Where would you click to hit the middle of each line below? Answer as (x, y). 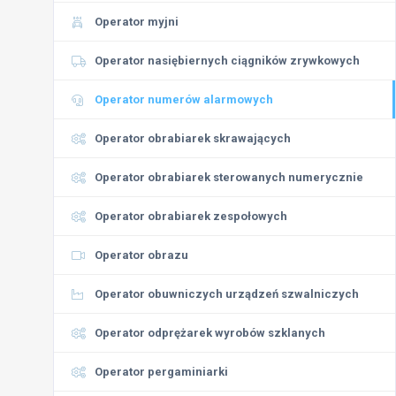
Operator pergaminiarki (161, 372)
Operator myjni (137, 22)
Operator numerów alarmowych (184, 99)
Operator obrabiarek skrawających (193, 138)
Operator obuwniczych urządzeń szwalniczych (227, 294)
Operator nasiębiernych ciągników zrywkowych (227, 61)
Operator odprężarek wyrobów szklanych (210, 333)
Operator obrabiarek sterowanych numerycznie (229, 177)
